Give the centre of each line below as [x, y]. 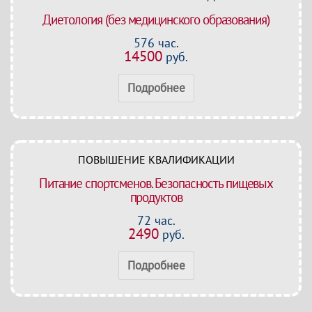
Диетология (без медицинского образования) [156, 19]
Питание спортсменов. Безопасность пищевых [156, 183]
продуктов [156, 197]
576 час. [156, 43]
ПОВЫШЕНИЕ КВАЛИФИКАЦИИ [156, 159]
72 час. [156, 220]
